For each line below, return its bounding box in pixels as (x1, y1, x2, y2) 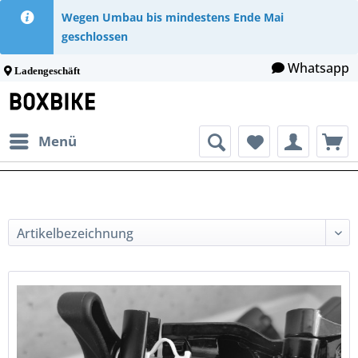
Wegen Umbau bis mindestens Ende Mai (62, 10, 284, 25)
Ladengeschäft (14, 66, 80, 76)
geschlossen (62, 29, 129, 44)
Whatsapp (288, 59, 350, 77)
